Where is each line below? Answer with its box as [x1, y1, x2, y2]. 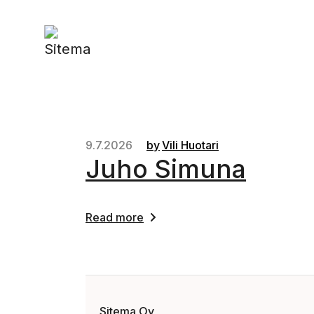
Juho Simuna [86, 153, 246, 184]
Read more [86, 210, 144, 224]
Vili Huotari [162, 138, 219, 152]
